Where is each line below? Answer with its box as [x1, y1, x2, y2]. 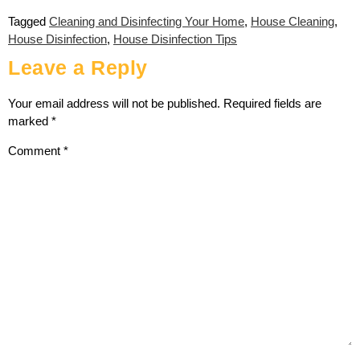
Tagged [8, 14, 49, 28]
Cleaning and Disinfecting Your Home [49, 14, 244, 28]
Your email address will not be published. [8, 96, 220, 110]
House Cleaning [251, 14, 334, 28]
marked [8, 113, 51, 128]
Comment [8, 144, 63, 158]
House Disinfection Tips [113, 31, 237, 46]
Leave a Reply [8, 55, 148, 79]
